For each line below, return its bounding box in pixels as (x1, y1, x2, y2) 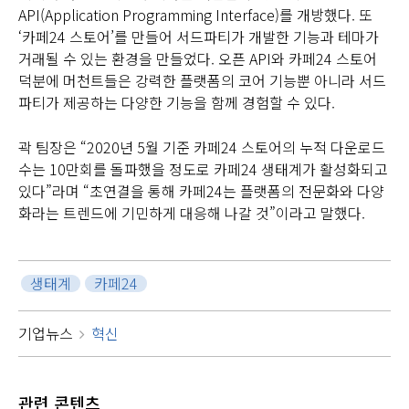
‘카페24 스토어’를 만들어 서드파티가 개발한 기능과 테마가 (18, 25, 379, 47)
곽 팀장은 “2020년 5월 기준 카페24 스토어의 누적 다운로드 (18, 135, 385, 158)
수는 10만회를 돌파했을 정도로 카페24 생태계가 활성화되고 (18, 157, 388, 180)
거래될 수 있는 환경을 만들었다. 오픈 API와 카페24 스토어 (18, 47, 377, 69)
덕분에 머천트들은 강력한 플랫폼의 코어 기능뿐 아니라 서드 (18, 68, 386, 91)
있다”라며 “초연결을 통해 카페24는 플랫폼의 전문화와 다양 (18, 179, 384, 202)
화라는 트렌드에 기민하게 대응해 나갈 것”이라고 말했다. (18, 201, 365, 224)
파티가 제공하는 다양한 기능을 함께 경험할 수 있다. (18, 90, 335, 113)
